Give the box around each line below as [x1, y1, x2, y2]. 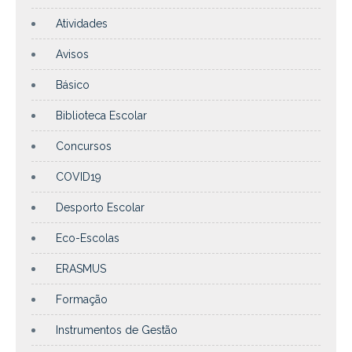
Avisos [56, 47, 89, 60]
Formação [56, 292, 108, 306]
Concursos [56, 139, 112, 152]
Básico [56, 78, 90, 91]
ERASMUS [56, 262, 106, 275]
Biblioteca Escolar [56, 108, 147, 122]
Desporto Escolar [56, 200, 145, 214]
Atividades [56, 16, 108, 30]
